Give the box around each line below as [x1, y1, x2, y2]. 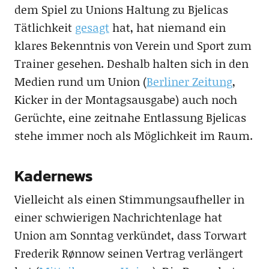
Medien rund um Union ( [14, 73, 147, 90]
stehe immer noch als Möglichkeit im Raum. [14, 127, 253, 144]
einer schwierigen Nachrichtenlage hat [14, 209, 222, 226]
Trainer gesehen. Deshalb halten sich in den [14, 55, 249, 72]
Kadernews [14, 164, 92, 188]
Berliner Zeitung [146, 73, 232, 90]
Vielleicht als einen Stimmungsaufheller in [14, 191, 244, 208]
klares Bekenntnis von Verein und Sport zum [14, 37, 252, 54]
